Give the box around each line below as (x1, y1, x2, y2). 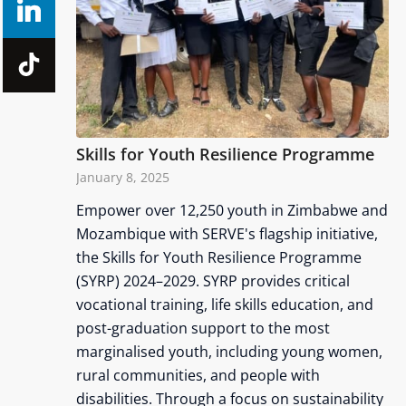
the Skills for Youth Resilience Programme (75, 246, 362, 267)
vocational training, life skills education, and (75, 294, 373, 314)
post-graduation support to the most (75, 317, 330, 338)
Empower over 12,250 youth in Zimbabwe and (75, 199, 388, 220)
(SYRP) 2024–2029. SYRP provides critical (75, 270, 350, 291)
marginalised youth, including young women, (75, 341, 382, 362)
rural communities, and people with (75, 364, 320, 385)
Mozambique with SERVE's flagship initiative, (75, 223, 378, 244)
